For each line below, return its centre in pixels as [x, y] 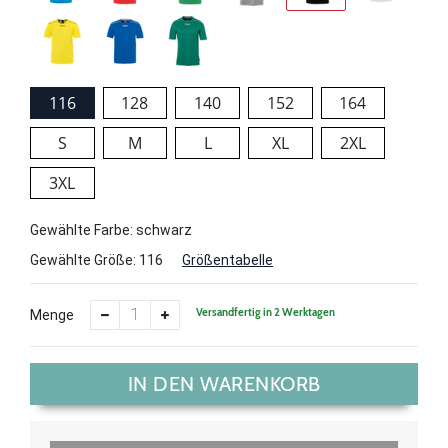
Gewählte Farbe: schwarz [111, 229]
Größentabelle [227, 259]
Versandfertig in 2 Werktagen [265, 312]
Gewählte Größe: [84, 259]
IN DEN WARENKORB [224, 383]
